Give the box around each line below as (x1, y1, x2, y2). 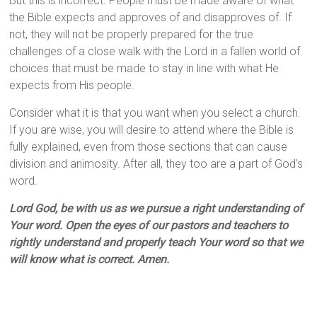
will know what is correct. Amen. (9, 253, 170, 267)
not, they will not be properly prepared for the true (9, 28, 254, 42)
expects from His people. (9, 79, 135, 93)
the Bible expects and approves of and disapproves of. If (9, 11, 292, 25)
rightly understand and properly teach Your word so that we (9, 236, 304, 250)
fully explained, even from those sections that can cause (9, 140, 288, 154)
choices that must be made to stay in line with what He (9, 62, 279, 76)
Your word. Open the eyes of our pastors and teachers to (9, 219, 289, 233)
